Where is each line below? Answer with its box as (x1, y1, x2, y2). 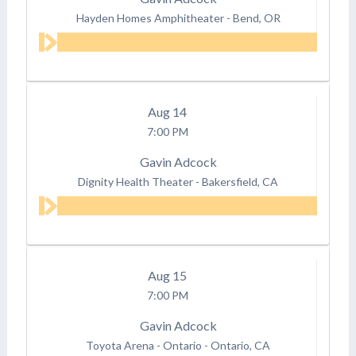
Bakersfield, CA (202, 174, 279, 188)
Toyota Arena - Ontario (86, 338, 203, 352)
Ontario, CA (211, 338, 271, 352)
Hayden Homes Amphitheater (75, 10, 224, 25)
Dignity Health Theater (78, 174, 194, 188)
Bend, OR (232, 10, 281, 25)
